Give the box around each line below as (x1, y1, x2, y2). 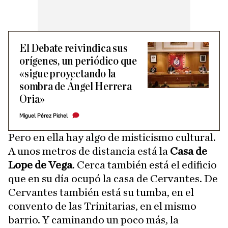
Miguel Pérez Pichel (19, 112, 68, 119)
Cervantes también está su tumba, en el (8, 186, 194, 198)
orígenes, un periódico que (19, 55, 137, 67)
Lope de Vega (8, 159, 72, 170)
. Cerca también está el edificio (72, 159, 217, 170)
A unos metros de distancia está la (8, 145, 170, 157)
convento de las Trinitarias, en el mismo (8, 200, 196, 212)
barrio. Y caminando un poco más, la (8, 214, 179, 225)
